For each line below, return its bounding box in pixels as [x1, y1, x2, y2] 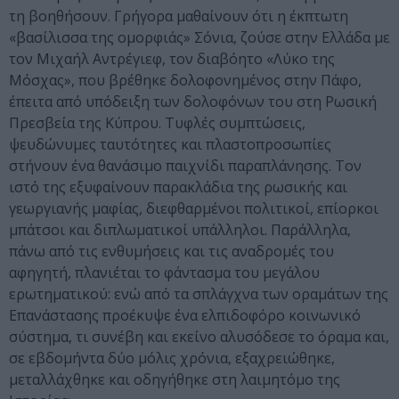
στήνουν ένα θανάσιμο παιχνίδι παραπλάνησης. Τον [9, 156, 362, 176]
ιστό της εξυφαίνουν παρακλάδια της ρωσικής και [9, 177, 347, 198]
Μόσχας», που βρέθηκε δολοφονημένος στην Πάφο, [9, 70, 362, 91]
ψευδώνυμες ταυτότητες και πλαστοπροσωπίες [9, 134, 331, 155]
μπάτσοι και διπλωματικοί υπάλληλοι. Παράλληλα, [9, 220, 351, 240]
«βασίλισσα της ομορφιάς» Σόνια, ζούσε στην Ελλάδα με [9, 28, 390, 48]
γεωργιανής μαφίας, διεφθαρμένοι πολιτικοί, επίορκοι [9, 199, 379, 219]
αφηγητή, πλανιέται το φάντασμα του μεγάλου [9, 263, 320, 283]
